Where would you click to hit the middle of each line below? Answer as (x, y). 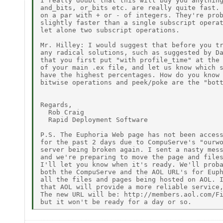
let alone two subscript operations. (110, 30)
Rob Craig (62, 112)
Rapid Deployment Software (94, 119)
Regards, (56, 105)
